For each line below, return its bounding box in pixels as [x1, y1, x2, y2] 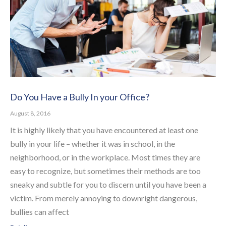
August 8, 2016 [10, 109, 50, 118]
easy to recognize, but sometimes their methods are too [10, 166, 201, 176]
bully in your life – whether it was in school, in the [10, 139, 175, 149]
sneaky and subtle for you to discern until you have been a [10, 180, 206, 190]
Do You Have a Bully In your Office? [10, 91, 149, 103]
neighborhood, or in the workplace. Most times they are [10, 152, 200, 162]
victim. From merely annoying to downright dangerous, [10, 193, 197, 203]
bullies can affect [10, 207, 69, 217]
